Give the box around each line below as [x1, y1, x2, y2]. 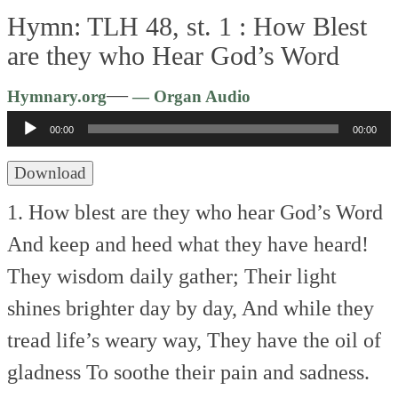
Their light [239, 264, 338, 288]
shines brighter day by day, [7, 296, 238, 320]
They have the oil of [202, 328, 382, 352]
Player [250, 114, 306, 138]
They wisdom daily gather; [7, 264, 240, 288]
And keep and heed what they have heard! [7, 232, 370, 256]
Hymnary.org [7, 86, 107, 106]
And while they [237, 296, 375, 320]
